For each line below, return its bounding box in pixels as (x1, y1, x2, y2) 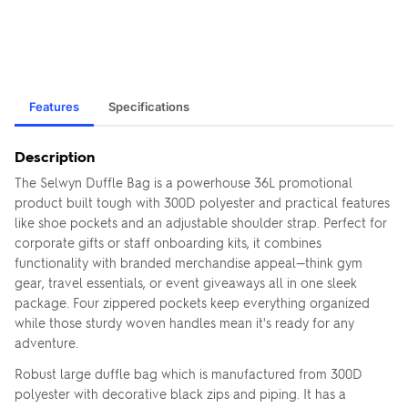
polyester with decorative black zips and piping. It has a (15, 385, 346, 402)
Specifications (108, 99, 189, 114)
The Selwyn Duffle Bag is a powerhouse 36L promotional (15, 174, 352, 190)
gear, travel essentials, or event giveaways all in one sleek (15, 274, 357, 291)
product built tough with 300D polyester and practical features (15, 194, 390, 210)
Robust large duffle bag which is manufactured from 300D (15, 365, 362, 382)
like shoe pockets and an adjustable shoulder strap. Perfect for (15, 214, 387, 230)
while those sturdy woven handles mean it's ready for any (15, 314, 354, 331)
